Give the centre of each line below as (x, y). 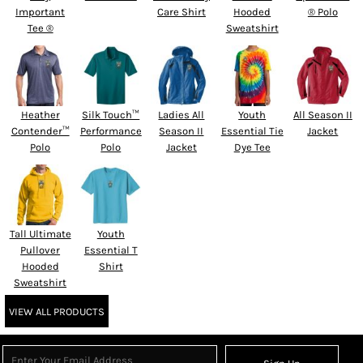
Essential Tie (252, 131)
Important (41, 12)
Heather (40, 115)
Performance (111, 131)
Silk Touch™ (111, 115)
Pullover (41, 250)
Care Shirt (181, 12)
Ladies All (181, 115)
